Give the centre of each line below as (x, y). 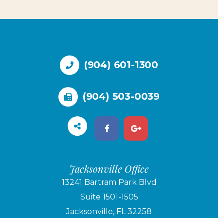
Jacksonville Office (109, 168)
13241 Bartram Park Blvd (109, 182)
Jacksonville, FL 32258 (109, 211)
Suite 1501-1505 (109, 197)
